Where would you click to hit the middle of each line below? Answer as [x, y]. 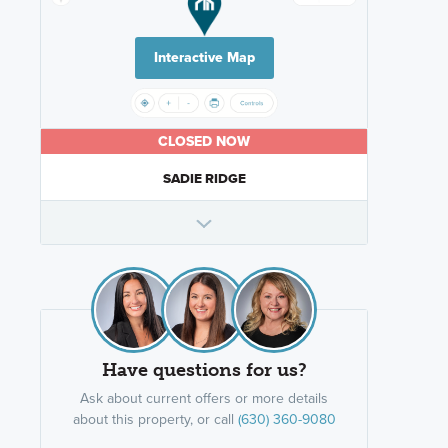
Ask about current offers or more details [204, 399]
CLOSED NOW [204, 142]
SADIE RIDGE [204, 178]
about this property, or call [155, 420]
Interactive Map [204, 58]
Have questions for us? [204, 370]
